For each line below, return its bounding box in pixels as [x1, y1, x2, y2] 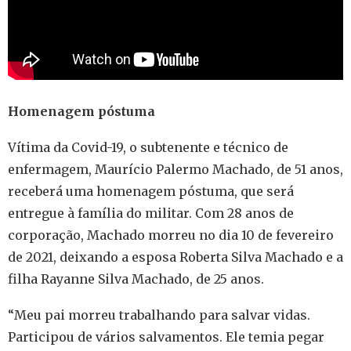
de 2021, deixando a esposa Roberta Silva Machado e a [8, 248, 343, 265]
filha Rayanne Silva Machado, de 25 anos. [8, 270, 264, 287]
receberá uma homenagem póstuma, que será [8, 183, 294, 199]
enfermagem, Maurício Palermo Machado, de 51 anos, [8, 161, 343, 177]
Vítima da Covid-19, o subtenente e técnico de [8, 139, 288, 155]
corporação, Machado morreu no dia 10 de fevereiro [8, 226, 334, 243]
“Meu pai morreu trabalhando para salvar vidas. [8, 306, 310, 323]
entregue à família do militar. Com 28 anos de [8, 204, 294, 221]
